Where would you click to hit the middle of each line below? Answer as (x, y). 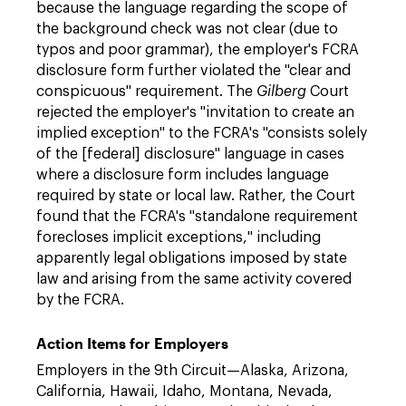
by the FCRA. (80, 300)
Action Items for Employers (132, 343)
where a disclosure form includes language (183, 175)
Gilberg (281, 92)
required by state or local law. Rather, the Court (196, 196)
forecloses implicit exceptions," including (179, 237)
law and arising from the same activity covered (194, 279)
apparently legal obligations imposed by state (192, 258)
